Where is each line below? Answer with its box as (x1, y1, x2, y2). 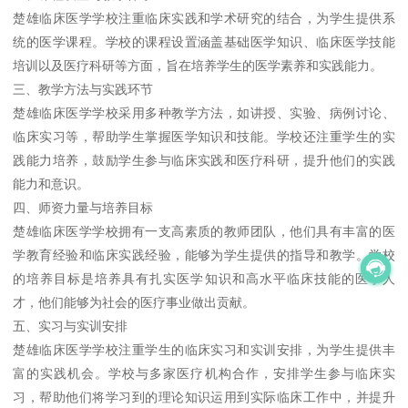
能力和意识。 (13, 177, 90, 192)
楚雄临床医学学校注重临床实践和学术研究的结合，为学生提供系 (13, 11, 395, 26)
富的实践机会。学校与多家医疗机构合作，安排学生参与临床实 (13, 366, 395, 382)
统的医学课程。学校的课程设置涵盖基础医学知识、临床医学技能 (13, 35, 395, 50)
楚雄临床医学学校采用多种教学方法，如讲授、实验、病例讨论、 (13, 106, 395, 121)
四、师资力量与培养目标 (13, 200, 154, 216)
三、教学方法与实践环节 (13, 82, 154, 97)
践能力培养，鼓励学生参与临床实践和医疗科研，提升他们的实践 (13, 153, 395, 168)
